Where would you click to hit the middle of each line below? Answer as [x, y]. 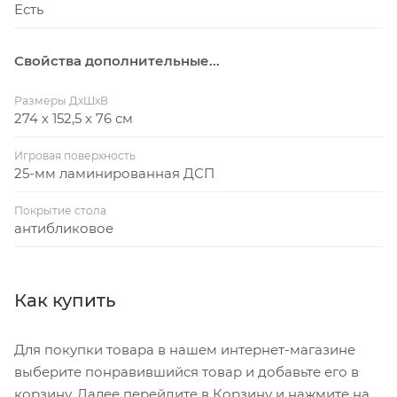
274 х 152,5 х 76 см [74, 118]
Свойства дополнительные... [117, 60]
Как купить [65, 300]
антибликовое [64, 228]
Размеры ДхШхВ [61, 100]
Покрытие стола [60, 210]
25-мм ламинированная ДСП [114, 173]
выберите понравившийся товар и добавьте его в [187, 371]
